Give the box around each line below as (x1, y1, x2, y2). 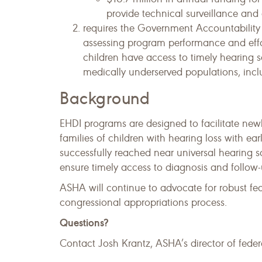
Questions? (60, 216, 108, 229)
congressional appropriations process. (60, 196, 227, 209)
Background (60, 88, 150, 109)
